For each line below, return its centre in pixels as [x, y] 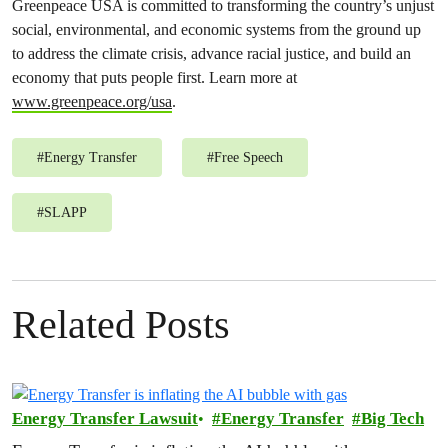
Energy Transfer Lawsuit [105, 418]
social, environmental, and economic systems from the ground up [216, 30]
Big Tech [392, 418]
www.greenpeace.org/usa [92, 102]
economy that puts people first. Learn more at [154, 78]
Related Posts [121, 325]
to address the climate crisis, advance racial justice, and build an [211, 54]
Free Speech [248, 158]
